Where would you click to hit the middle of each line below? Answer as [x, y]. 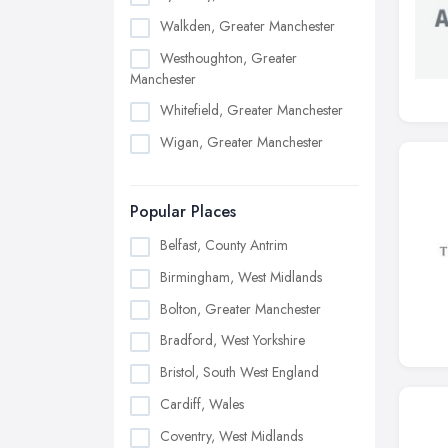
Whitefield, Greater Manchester [251, 110]
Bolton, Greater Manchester [240, 308]
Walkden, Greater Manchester [247, 25]
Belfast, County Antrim [224, 245]
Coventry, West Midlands [231, 435]
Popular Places [183, 212]
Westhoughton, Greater [228, 57]
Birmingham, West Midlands [241, 276]
